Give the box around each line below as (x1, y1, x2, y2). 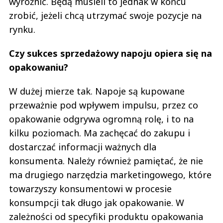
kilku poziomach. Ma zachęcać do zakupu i (9, 126, 190, 139)
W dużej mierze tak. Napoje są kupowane (9, 85, 185, 97)
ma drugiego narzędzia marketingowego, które (9, 168, 212, 181)
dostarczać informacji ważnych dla (9, 140, 156, 153)
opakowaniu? (9, 61, 68, 73)
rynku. (9, 23, 35, 35)
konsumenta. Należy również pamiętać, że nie (9, 154, 203, 167)
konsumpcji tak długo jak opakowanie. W (9, 196, 184, 209)
